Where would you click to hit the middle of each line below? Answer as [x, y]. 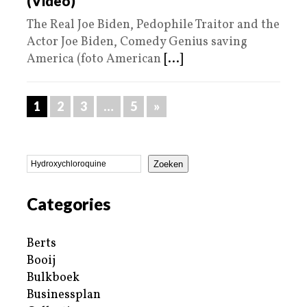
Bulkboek [53, 278]
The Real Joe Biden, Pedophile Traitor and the [153, 25]
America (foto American [95, 60]
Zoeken [168, 164]
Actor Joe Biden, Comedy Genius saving [137, 42]
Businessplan [64, 295]
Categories [69, 204]
